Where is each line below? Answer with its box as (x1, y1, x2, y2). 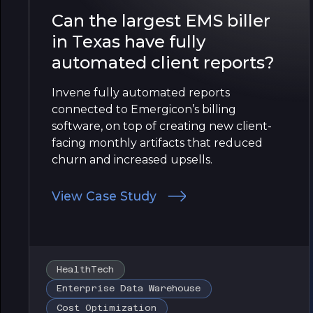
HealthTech (57, 263, 115, 275)
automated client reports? (52, 52, 275, 73)
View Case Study (52, 188, 156, 203)
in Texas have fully (52, 31, 205, 52)
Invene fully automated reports (52, 85, 230, 99)
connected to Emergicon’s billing (52, 102, 236, 116)
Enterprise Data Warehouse (57, 283, 201, 294)
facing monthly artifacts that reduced (52, 136, 263, 150)
